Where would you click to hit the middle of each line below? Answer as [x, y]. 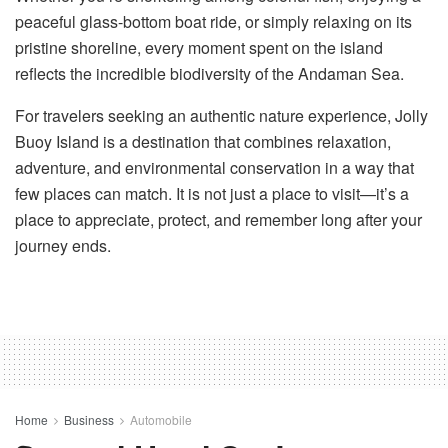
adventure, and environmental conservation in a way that [214, 167]
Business [89, 419]
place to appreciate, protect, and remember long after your [218, 219]
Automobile [161, 419]
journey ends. [63, 245]
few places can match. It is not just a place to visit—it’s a [212, 193]
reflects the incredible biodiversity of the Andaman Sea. [209, 73]
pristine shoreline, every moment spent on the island [199, 47]
